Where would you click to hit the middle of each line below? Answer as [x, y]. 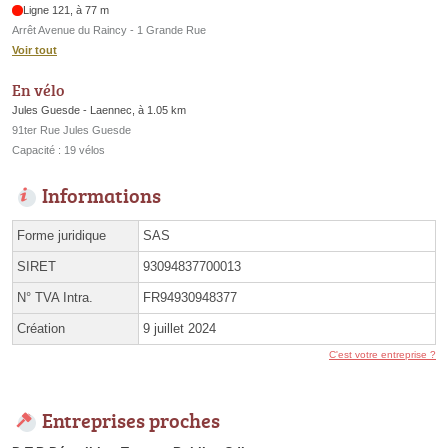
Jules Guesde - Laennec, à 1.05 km [99, 109]
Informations [101, 194]
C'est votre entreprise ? [382, 354]
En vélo [38, 89]
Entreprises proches [131, 419]
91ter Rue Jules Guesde [71, 129]
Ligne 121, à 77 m [66, 10]
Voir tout [34, 50]
